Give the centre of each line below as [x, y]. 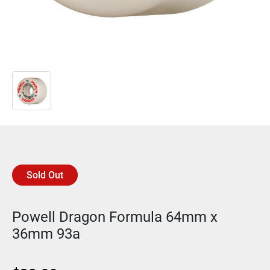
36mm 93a [46, 234]
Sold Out [45, 175]
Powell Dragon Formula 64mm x [115, 217]
